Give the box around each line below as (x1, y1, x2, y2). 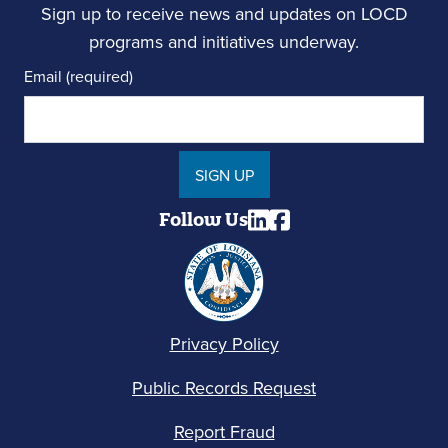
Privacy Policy (169, 331, 279, 357)
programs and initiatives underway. (89, 29, 359, 54)
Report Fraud (173, 419, 275, 445)
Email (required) (24, 65, 133, 87)
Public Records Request (132, 375, 316, 401)
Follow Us (158, 208, 248, 231)
